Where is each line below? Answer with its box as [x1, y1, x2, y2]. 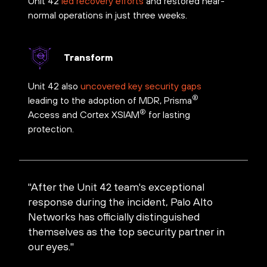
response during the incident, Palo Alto [28, 195, 213, 208]
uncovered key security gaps [80, 80, 201, 92]
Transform [64, 51, 113, 63]
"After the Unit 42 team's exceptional [28, 180, 205, 193]
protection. [28, 123, 74, 135]
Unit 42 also [28, 80, 80, 92]
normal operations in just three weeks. [28, 10, 187, 21]
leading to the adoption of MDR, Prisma [28, 95, 192, 106]
